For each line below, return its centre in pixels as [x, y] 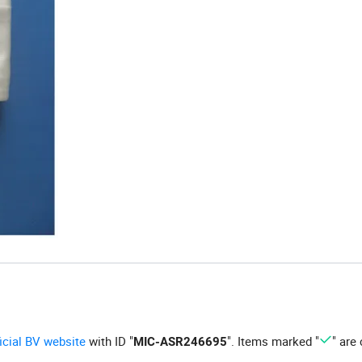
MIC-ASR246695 [180, 342]
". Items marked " [273, 341]
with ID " [109, 341]
